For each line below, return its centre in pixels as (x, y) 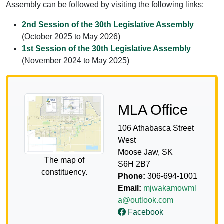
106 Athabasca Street (156, 128)
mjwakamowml (170, 188)
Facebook (145, 212)
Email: (131, 188)
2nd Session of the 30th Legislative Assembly (108, 25)
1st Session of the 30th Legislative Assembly (106, 49)
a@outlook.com (146, 200)
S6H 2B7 (134, 164)
